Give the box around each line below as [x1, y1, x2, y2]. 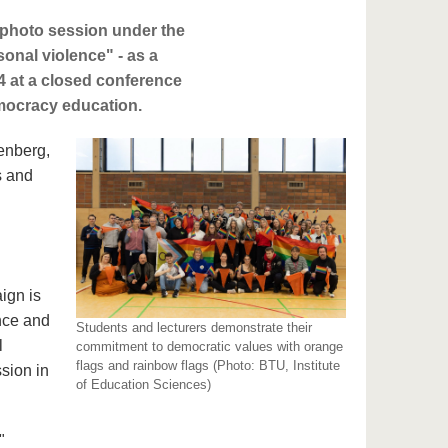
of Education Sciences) [76, 376, 212, 392]
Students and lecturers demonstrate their [76, 319, 313, 335]
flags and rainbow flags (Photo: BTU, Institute [76, 357, 341, 373]
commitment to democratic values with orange [76, 338, 344, 354]
